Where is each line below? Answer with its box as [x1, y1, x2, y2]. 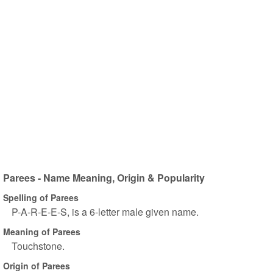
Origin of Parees [3, 259, 70, 272]
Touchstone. [12, 239, 65, 253]
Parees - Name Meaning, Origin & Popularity [3, 171, 205, 185]
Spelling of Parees [3, 191, 79, 204]
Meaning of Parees [3, 225, 80, 238]
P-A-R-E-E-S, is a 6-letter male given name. [12, 205, 199, 219]
